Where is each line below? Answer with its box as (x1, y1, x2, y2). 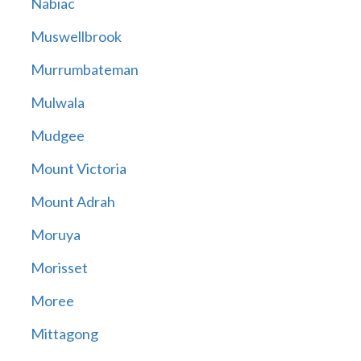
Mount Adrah (30, 193, 115, 211)
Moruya (30, 226, 81, 244)
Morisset (30, 259, 88, 277)
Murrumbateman (30, 60, 139, 79)
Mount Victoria (30, 160, 127, 178)
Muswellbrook (30, 27, 122, 46)
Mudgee (30, 127, 85, 145)
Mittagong (30, 325, 98, 343)
